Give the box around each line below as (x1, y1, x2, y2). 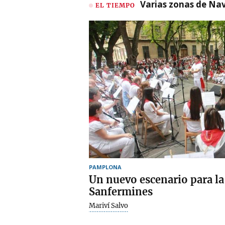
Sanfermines (89, 185, 153, 198)
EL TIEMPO (95, 1, 135, 9)
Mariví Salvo (89, 201, 128, 210)
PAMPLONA (89, 163, 122, 171)
